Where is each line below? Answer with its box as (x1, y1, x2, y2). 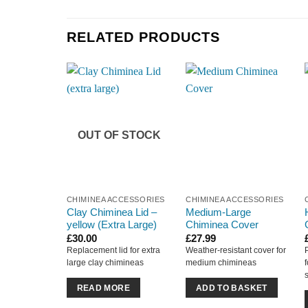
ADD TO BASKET (196, 283, 267, 293)
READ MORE (76, 283, 130, 293)
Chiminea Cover (186, 219, 259, 230)
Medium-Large (186, 206, 252, 218)
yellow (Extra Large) (66, 219, 157, 230)
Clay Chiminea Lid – (66, 206, 157, 218)
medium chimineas (186, 258, 257, 267)
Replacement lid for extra (66, 245, 160, 255)
